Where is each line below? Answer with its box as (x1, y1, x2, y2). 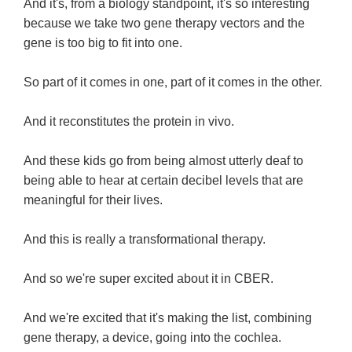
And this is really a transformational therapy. (24, 233, 266, 247)
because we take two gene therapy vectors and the (24, 16, 305, 31)
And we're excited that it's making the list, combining (24, 311, 312, 325)
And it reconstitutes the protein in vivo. (24, 115, 234, 129)
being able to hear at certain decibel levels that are (24, 174, 303, 188)
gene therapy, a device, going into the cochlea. (24, 331, 281, 345)
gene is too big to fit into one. (24, 36, 182, 50)
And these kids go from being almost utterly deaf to (24, 154, 303, 168)
